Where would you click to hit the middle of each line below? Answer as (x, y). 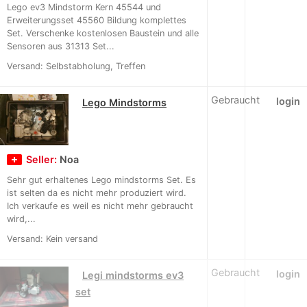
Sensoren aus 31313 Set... (61, 47)
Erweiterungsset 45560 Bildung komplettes (97, 21)
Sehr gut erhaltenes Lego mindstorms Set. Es (101, 180)
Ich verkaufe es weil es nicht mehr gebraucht (100, 206)
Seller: (43, 160)
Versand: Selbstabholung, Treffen (76, 66)
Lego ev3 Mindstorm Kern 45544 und (84, 8)
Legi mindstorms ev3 (133, 275)
